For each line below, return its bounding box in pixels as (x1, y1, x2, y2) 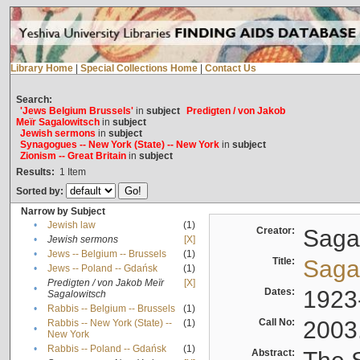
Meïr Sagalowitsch (15, 117, 100, 129)
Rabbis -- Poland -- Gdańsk (47, 343, 166, 355)
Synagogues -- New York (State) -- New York (19, 139, 219, 151)
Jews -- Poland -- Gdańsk (47, 263, 157, 275)
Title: (272, 256, 300, 268)
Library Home (10, 63, 73, 75)
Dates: (264, 286, 300, 298)
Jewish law (47, 219, 96, 231)
